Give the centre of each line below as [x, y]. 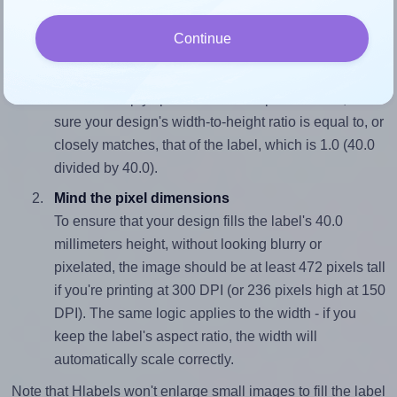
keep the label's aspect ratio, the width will [185, 337]
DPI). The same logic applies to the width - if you [205, 314]
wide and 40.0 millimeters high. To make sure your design [191, 16]
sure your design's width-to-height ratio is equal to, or [218, 122]
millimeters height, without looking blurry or [187, 245]
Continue [202, 38]
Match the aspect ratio [128, 76]
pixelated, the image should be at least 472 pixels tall [219, 268]
